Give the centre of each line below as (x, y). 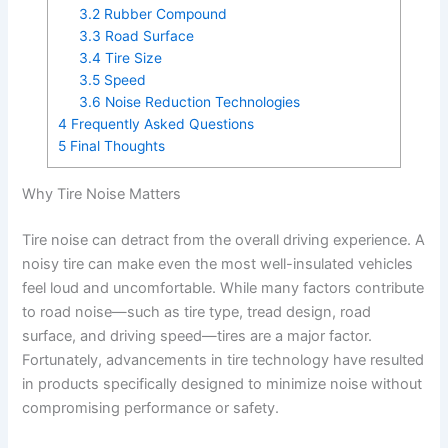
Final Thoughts (115, 146)
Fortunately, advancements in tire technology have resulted (223, 360)
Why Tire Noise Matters (102, 194)
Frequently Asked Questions (160, 124)
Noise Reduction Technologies (200, 102)
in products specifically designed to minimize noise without (222, 384)
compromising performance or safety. (151, 408)
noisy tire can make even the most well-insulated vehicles (218, 264)
